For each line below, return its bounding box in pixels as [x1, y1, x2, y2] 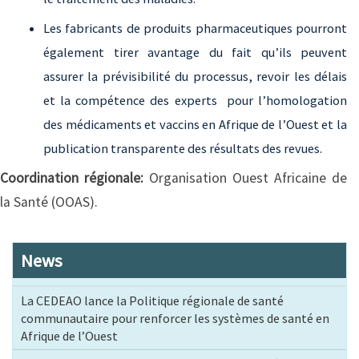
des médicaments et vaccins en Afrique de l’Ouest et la [43, 116, 347, 133]
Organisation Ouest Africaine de [149, 169, 347, 188]
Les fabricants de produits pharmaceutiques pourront [43, 20, 347, 37]
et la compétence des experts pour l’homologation [43, 92, 347, 109]
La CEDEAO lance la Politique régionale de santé [21, 292, 284, 309]
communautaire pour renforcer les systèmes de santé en [21, 310, 329, 327]
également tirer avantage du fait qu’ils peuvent [43, 44, 347, 61]
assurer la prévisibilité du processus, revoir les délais [43, 68, 347, 85]
